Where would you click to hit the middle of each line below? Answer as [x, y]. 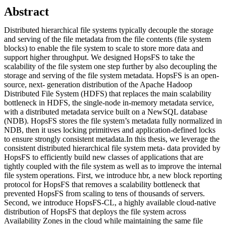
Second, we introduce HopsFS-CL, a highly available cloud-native [110, 202]
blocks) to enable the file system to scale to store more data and [104, 48]
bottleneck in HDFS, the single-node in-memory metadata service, [109, 102]
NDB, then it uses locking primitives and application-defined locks [110, 130]
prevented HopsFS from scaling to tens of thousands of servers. [104, 193]
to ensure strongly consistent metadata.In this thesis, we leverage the [112, 139]
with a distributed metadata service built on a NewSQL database [106, 111]
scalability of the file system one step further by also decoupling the [110, 66]
